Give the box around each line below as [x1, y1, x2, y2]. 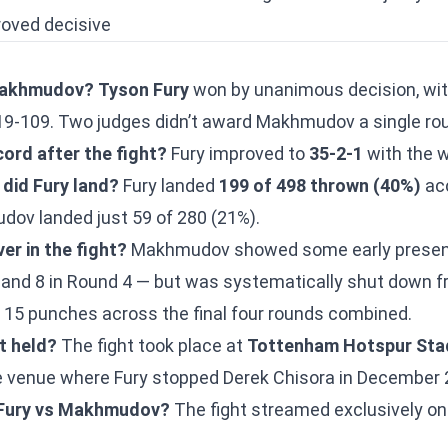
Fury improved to [167, 143, 309, 164]
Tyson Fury [98, 79, 189, 100]
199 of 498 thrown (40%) [219, 175, 421, 196]
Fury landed [119, 175, 219, 196]
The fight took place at [57, 335, 247, 356]
